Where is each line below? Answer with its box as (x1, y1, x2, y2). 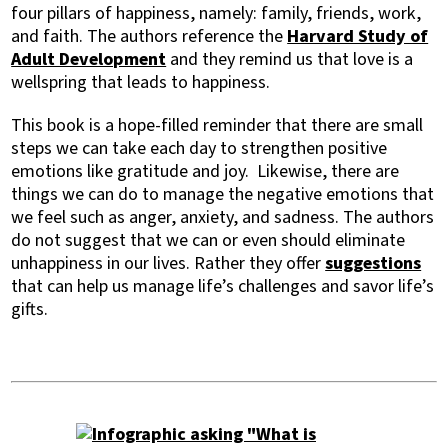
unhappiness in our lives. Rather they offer (11, 251, 326, 276)
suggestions (325, 251, 422, 276)
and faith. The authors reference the (11, 24, 288, 49)
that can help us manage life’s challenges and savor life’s (11, 274, 435, 299)
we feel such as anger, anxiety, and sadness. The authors (11, 205, 435, 230)
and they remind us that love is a (166, 47, 414, 72)
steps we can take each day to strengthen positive (11, 136, 388, 161)
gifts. (11, 297, 49, 322)
